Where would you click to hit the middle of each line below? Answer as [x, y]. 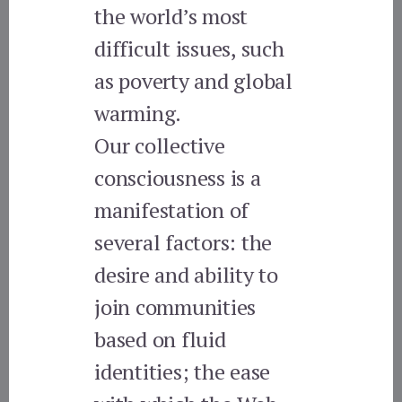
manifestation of [172, 210]
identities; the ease [183, 371]
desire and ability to [186, 274]
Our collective [160, 145]
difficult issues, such [189, 48]
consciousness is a [178, 177]
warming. [138, 113]
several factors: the [184, 242]
